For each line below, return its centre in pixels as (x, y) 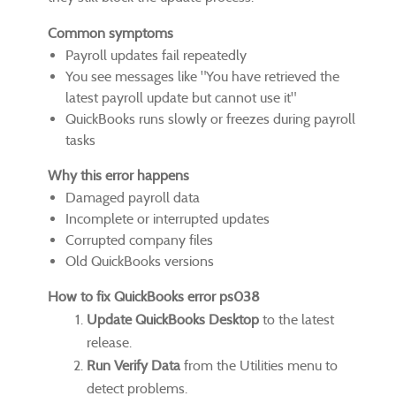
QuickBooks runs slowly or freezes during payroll (210, 118)
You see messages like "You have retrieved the (202, 76)
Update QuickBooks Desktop (173, 319)
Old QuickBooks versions (140, 261)
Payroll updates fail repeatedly (156, 55)
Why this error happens (118, 175)
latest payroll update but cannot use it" (181, 97)
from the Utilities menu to (259, 365)
